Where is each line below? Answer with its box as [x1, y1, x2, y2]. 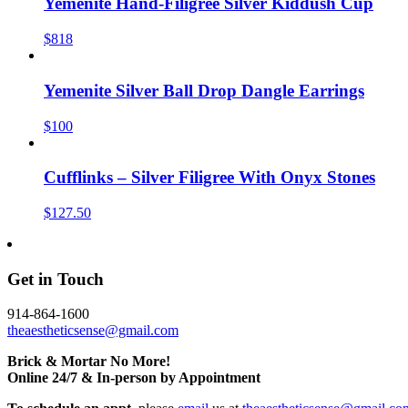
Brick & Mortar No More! [7, 353, 170, 370]
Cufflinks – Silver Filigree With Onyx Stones [44, 168, 375, 188]
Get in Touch [7, 269, 104, 289]
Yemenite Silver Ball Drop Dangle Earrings [44, 80, 364, 100]
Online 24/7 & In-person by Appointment [7, 370, 260, 386]
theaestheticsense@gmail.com [7, 322, 178, 339]
